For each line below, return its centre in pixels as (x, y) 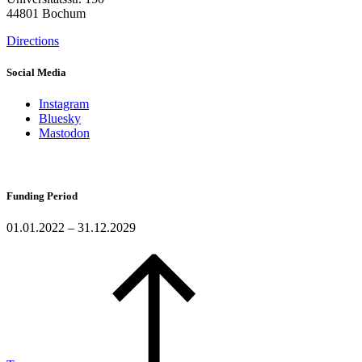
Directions (33, 41)
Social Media (36, 73)
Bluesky (60, 119)
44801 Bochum (46, 14)
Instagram (64, 104)
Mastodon (64, 133)
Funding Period (42, 196)
